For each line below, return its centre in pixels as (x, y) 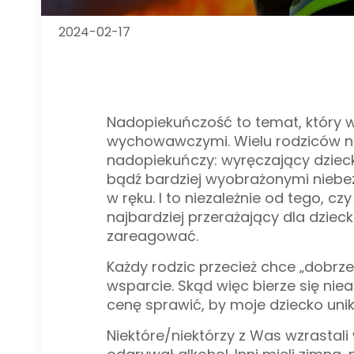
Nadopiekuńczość (169, 122)
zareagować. (152, 236)
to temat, (267, 122)
